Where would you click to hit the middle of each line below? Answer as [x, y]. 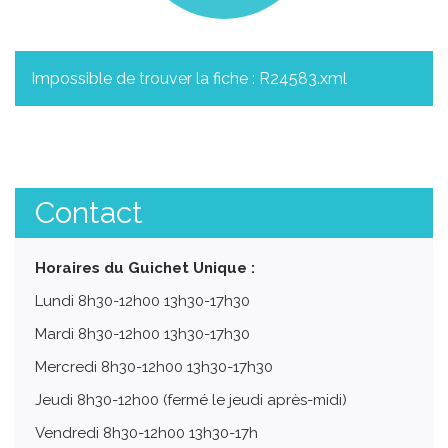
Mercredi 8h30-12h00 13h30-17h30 [154, 367]
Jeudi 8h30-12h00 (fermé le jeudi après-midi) [191, 400]
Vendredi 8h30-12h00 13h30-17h [146, 433]
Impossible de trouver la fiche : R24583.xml [189, 78]
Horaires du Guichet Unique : [145, 268]
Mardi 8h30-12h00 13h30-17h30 [142, 334]
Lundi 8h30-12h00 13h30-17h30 [142, 301]
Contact [89, 212]
